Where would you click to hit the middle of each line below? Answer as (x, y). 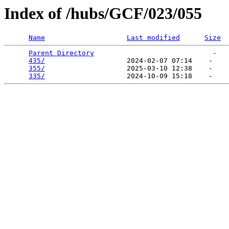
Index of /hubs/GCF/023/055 (103, 13)
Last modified (153, 38)
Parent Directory (61, 53)
